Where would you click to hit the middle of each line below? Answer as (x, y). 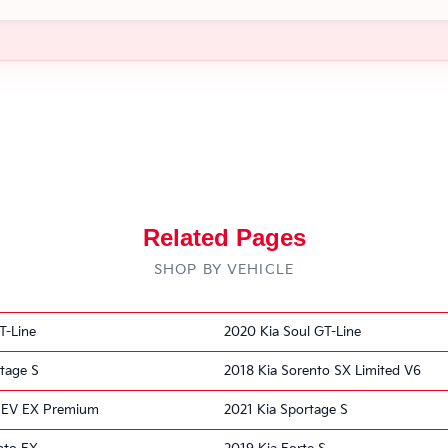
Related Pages (224, 237)
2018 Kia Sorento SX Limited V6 (322, 370)
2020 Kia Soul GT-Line (292, 331)
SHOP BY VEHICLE (224, 269)
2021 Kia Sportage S (286, 409)
